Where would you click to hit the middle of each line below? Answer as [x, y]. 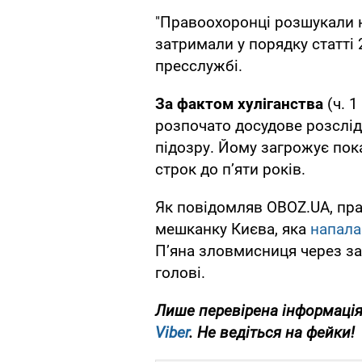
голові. [180, 273]
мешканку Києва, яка [233, 229]
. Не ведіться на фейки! [272, 333]
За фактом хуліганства [239, 104]
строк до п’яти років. [230, 170]
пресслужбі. [199, 66]
